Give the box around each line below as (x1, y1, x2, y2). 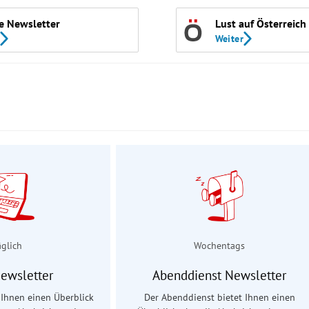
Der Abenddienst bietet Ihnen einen (143, 291, 295, 304)
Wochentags (194, 239, 245, 252)
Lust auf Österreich (215, 16, 306, 30)
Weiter (215, 32, 244, 45)
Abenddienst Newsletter (152, 267, 286, 284)
